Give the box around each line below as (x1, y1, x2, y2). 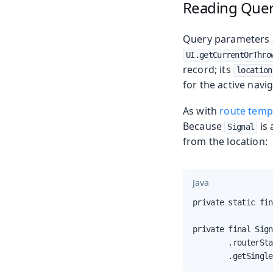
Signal (227, 122, 255, 132)
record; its (183, 63, 233, 77)
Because (183, 119, 225, 133)
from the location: (183, 135, 268, 149)
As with (183, 104, 220, 118)
